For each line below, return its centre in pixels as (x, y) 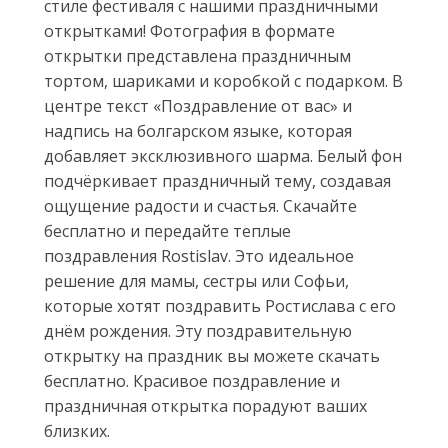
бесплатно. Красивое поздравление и (192, 381)
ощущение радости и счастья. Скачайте (200, 206)
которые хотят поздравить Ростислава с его (220, 306)
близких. (77, 431)
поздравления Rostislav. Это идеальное (199, 256)
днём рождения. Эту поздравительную (198, 331)
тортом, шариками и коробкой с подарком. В (223, 81)
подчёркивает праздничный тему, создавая (217, 181)
